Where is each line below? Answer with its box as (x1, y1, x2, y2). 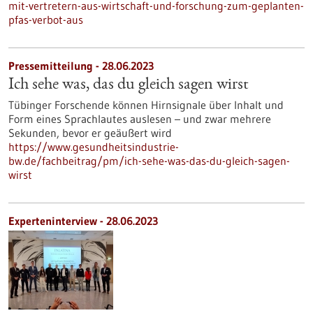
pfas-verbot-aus (8, 13, 83, 27)
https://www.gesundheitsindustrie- (8, 140, 179, 154)
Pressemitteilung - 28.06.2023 (8, 59, 154, 73)
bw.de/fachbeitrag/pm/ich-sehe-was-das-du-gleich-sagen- (8, 154, 290, 168)
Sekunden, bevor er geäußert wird (8, 126, 172, 140)
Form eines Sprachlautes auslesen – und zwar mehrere (8, 112, 271, 126)
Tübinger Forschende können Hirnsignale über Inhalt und (8, 98, 284, 112)
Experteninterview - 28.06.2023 (8, 214, 158, 228)
